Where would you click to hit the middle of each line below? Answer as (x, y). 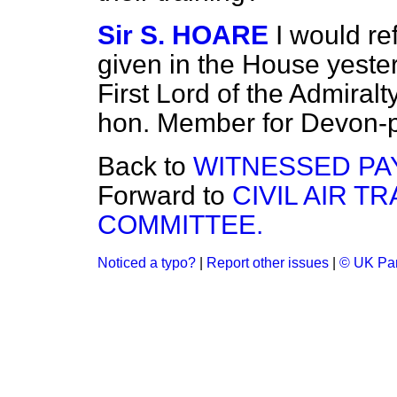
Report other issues (268, 263)
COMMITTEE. (180, 225)
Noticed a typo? (147, 263)
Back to (145, 166)
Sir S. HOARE (183, 35)
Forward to (165, 195)
